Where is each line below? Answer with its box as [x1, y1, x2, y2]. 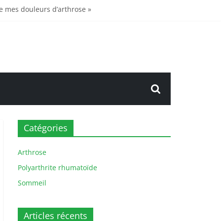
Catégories [24, 122, 68, 134]
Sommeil [18, 178, 46, 187]
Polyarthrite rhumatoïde [18, 163, 97, 172]
